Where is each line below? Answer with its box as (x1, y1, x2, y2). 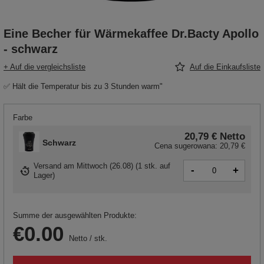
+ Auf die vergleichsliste (4, 62, 85, 72)
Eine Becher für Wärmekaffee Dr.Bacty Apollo (4, 27, 259, 41)
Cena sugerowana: (154, 141, 220, 151)
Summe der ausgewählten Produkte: (13, 211, 137, 220)
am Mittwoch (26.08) (64, 161, 136, 170)
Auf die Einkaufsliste (190, 62, 260, 72)
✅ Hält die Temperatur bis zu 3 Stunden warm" (4, 82, 163, 91)
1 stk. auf (138, 161, 170, 170)
